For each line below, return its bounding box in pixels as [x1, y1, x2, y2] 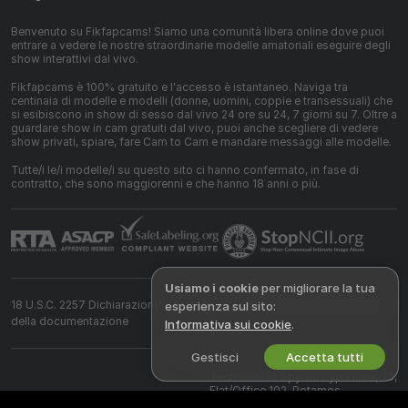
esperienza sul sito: [165, 299, 276, 313]
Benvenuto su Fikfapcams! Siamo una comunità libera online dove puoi [11, 25, 384, 38]
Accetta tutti [286, 350, 363, 364]
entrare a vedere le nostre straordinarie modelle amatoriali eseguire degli [11, 38, 391, 52]
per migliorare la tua [259, 280, 375, 295]
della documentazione [11, 314, 128, 328]
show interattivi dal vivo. [11, 52, 138, 66]
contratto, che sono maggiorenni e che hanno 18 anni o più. [11, 177, 321, 190]
